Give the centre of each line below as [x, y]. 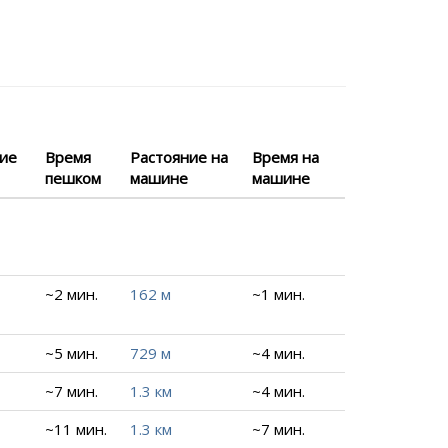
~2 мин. [72, 294]
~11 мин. [76, 429]
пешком [73, 178]
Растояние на [179, 157]
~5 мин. [72, 353]
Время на [286, 157]
